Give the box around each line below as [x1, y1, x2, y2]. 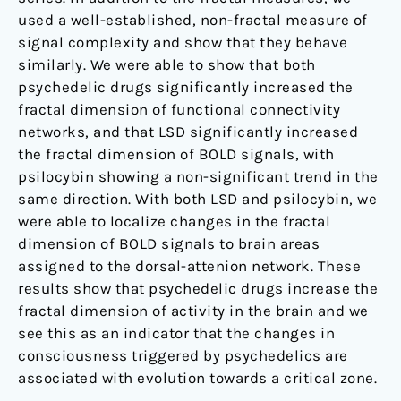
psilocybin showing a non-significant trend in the [18, 167, 379, 186]
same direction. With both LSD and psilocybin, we [18, 190, 377, 209]
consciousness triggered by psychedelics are [18, 346, 348, 365]
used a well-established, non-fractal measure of [18, 11, 368, 30]
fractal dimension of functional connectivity [18, 100, 340, 119]
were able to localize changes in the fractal [18, 212, 330, 231]
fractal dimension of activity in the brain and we [18, 302, 369, 320]
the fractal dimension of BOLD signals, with [18, 145, 335, 164]
